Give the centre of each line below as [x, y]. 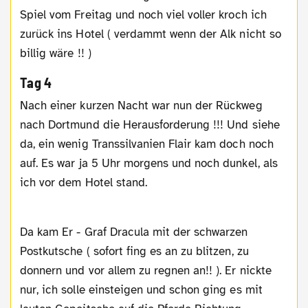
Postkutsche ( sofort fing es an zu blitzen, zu [134, 251]
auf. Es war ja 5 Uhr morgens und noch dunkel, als [149, 163]
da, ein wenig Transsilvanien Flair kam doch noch [147, 144]
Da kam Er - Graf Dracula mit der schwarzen [134, 232]
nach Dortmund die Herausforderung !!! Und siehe [150, 124]
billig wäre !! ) [56, 54]
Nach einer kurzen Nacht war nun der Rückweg [24, 105]
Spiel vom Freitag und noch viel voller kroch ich [143, 15]
